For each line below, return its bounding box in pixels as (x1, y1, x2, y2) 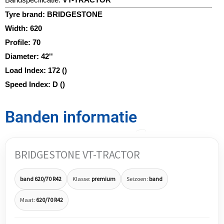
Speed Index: (5, 79, 52, 88)
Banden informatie (5, 107, 137, 126)
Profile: (5, 37, 32, 46)
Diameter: (5, 51, 41, 60)
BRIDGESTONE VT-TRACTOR (14, 147, 140, 161)
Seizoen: (126, 175, 149, 183)
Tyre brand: (5, 9, 47, 18)
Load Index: (5, 65, 48, 74)
